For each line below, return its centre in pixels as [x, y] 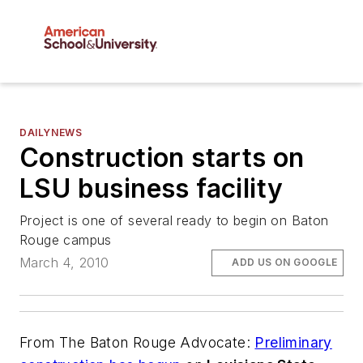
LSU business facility [152, 189]
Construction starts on [162, 158]
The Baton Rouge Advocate [153, 342]
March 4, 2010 [64, 263]
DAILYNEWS [51, 133]
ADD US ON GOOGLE [285, 263]
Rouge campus [66, 240]
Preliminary [293, 342]
